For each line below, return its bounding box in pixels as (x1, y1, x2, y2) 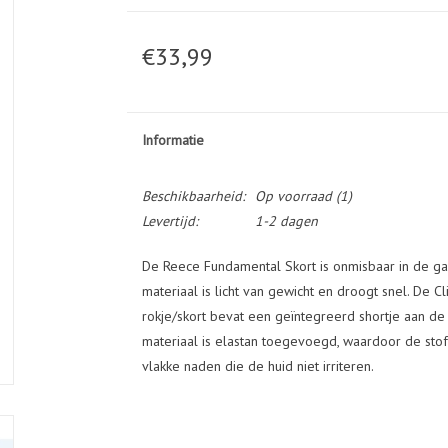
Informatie (141, 131, 204, 149)
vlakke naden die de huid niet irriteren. (141, 357, 374, 375)
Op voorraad (254, 187, 332, 205)
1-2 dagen (254, 212, 318, 230)
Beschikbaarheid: (141, 187, 245, 205)
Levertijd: (141, 212, 198, 230)
